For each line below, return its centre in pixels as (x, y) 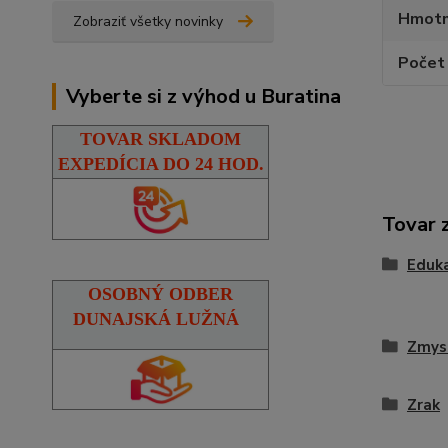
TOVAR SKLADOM (160, 138)
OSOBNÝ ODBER (160, 293)
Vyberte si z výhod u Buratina (203, 96)
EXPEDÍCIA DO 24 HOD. (160, 163)
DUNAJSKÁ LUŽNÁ (155, 318)
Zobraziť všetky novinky (148, 21)
